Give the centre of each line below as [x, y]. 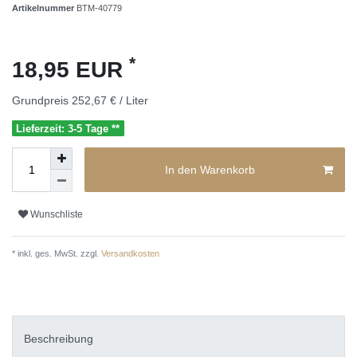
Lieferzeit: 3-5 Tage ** [68, 128]
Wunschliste [57, 214]
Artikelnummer [44, 8]
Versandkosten [129, 254]
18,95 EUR [71, 69]
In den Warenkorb [210, 169]
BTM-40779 [99, 8]
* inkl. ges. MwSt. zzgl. [55, 254]
